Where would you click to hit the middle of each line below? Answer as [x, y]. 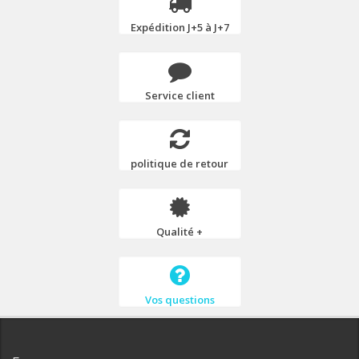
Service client [179, 95]
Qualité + [179, 231]
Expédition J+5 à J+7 [179, 27]
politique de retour [179, 163]
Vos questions [179, 299]
